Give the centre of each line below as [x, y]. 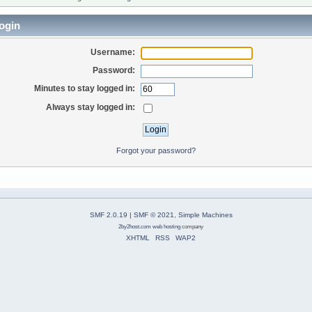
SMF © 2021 [154, 215]
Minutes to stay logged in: [85, 89]
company [192, 227]
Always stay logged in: [91, 107]
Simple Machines [205, 215]
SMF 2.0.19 [108, 215]
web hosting [167, 227]
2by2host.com [135, 227]
